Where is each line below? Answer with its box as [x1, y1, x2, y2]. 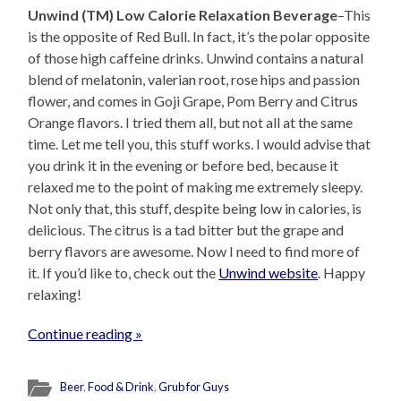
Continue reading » [28, 324, 143, 342]
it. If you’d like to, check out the [28, 263, 219, 281]
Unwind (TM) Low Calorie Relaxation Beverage [28, 5, 338, 23]
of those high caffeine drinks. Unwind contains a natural [28, 48, 364, 66]
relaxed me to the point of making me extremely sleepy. [28, 177, 363, 195]
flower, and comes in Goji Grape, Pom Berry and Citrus [28, 91, 359, 109]
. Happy [318, 263, 366, 281]
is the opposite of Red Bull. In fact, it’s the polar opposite [28, 27, 371, 45]
